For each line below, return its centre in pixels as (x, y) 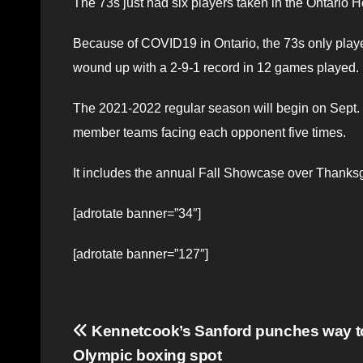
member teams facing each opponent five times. (209, 132)
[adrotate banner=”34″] (137, 213)
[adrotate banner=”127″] (141, 254)
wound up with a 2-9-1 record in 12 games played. (216, 67)
